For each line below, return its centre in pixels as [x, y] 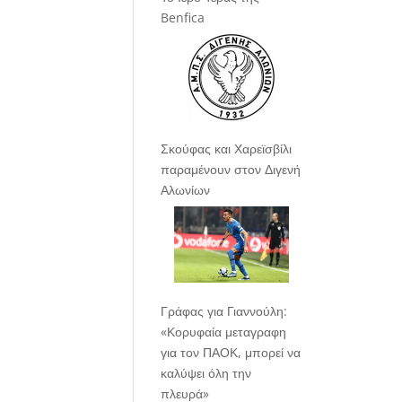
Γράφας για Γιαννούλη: [224, 310]
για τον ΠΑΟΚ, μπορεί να [231, 352]
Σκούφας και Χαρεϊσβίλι [227, 148]
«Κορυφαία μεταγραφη [224, 331]
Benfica [183, 17]
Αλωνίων [186, 189]
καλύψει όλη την [206, 372]
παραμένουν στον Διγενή [231, 169]
